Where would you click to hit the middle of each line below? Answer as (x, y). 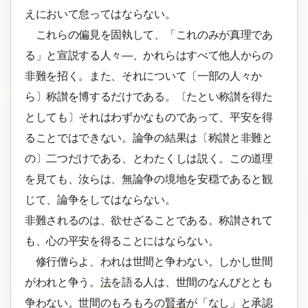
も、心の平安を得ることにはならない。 (122, 241)
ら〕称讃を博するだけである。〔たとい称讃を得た (149, 97)
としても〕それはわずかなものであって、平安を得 (149, 118)
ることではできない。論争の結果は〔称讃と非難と (149, 138)
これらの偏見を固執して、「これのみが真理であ (149, 35)
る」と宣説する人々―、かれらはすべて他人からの (149, 56)
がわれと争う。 (63, 283)
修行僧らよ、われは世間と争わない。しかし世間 (149, 262)
